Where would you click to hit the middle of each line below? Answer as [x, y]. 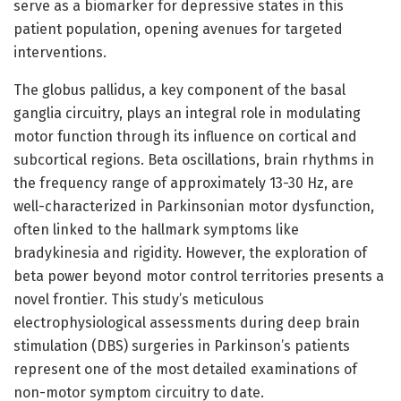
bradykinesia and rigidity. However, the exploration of [190, 252]
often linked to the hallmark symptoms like [156, 229]
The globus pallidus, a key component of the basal [179, 90]
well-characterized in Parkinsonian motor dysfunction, [194, 206]
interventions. [60, 52]
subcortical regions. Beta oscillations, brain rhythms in [194, 159]
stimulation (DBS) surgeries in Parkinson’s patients [182, 346]
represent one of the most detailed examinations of [185, 369]
